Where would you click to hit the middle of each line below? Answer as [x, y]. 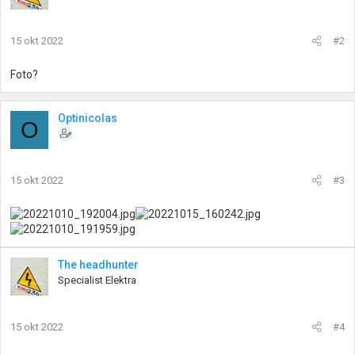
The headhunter [98, 265]
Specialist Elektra [97, 280]
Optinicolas [88, 118]
